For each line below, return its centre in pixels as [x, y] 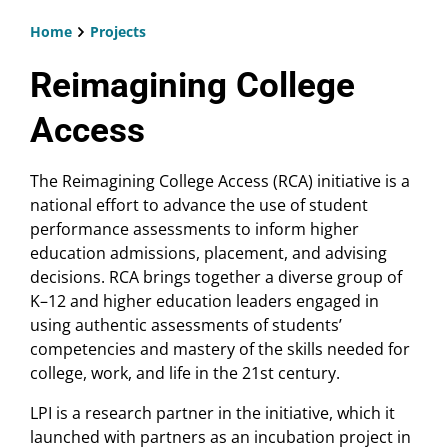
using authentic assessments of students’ [186, 325]
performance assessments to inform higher [194, 229]
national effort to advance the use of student [199, 205]
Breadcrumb [104, 57]
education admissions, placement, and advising [208, 253]
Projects [117, 32]
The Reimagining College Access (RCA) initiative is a [220, 181]
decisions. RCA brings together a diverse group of [216, 277]
